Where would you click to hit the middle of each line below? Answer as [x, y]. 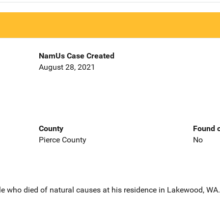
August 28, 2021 [67, 67]
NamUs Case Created [76, 56]
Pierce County [62, 139]
